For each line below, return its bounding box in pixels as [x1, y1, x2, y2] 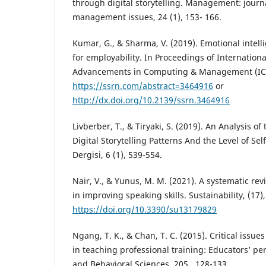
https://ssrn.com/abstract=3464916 [72, 80, 213, 91]
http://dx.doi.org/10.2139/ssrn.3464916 [72, 94, 230, 106]
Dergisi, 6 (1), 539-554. [72, 148, 162, 160]
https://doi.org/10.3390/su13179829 [72, 203, 217, 215]
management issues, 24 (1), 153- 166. [72, 11, 221, 23]
